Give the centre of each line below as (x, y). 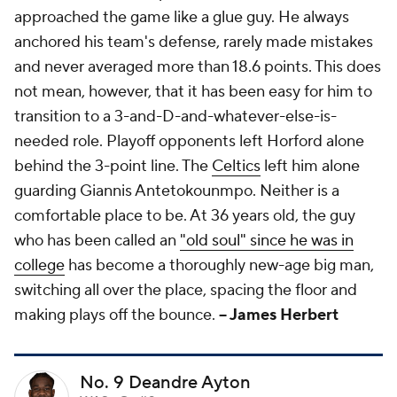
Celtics (236, 167)
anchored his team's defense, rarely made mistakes (194, 43)
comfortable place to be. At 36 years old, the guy (185, 216)
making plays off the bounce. (117, 315)
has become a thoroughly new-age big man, (219, 266)
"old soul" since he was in (267, 241)
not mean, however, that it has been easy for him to (193, 92)
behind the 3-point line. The (113, 167)
